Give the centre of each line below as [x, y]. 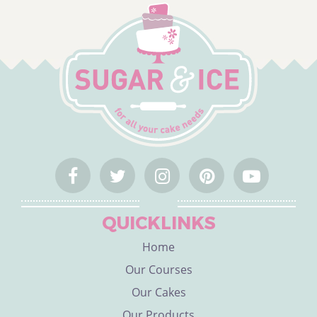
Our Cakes [158, 292]
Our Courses [158, 270]
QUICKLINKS [158, 223]
